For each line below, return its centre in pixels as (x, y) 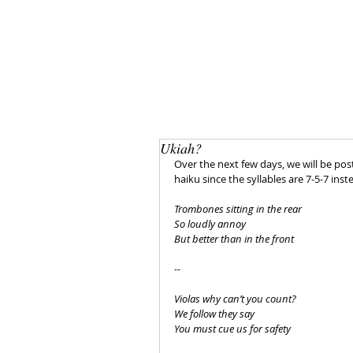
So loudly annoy (210, 224)
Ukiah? (181, 148)
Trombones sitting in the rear (238, 209)
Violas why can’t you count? (235, 299)
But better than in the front (234, 239)
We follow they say (214, 314)
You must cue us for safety (232, 329)
